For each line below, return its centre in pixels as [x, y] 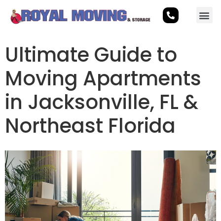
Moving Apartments [103, 78]
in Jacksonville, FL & [102, 102]
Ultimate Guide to [91, 55]
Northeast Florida [90, 126]
